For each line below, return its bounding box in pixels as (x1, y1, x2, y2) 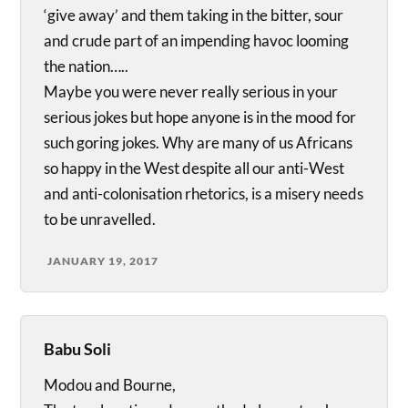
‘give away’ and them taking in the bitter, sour (44, 5, 344, 25)
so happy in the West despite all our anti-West (44, 158, 345, 178)
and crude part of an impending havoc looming (44, 31, 350, 51)
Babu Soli (44, 339, 112, 360)
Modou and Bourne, (44, 375, 177, 395)
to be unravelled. (44, 209, 157, 229)
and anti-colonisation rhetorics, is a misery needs (44, 184, 364, 204)
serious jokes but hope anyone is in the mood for (44, 107, 357, 127)
